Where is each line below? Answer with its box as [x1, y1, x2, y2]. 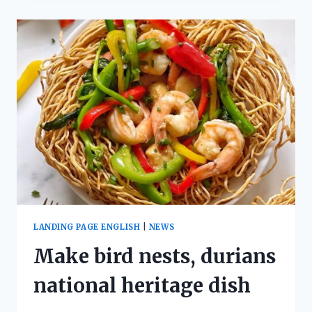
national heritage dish [33, 272, 251, 298]
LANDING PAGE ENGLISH [33, 222, 141, 233]
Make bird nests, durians [33, 243, 276, 269]
